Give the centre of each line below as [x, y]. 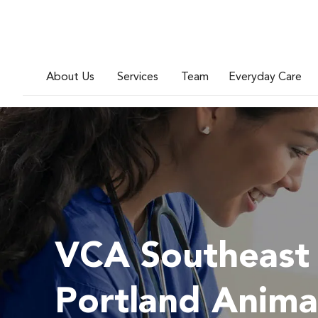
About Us [70, 77]
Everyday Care [265, 77]
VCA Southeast [182, 258]
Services [138, 77]
